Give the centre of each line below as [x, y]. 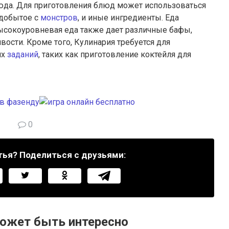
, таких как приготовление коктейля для [115, 54]
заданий [23, 54]
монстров [59, 18]
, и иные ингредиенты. [120, 18]
